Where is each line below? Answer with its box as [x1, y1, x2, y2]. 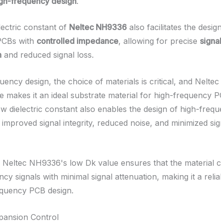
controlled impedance [37, 36, 118, 46]
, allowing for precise [118, 36, 200, 46]
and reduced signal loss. [1, 50, 94, 60]
